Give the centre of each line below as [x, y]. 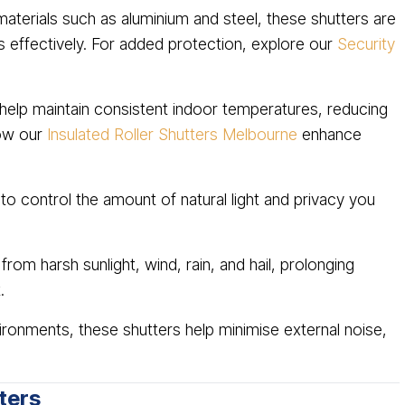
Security [366, 44]
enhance [330, 134]
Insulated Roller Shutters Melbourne [172, 134]
